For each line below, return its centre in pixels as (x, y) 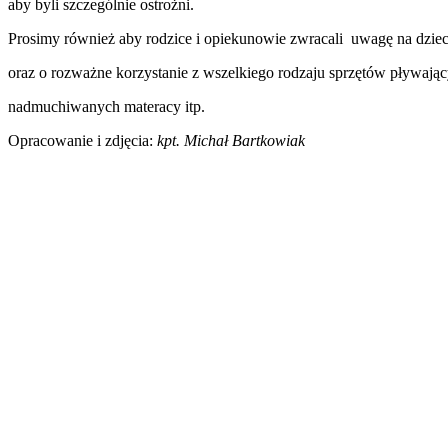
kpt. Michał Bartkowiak (231, 141)
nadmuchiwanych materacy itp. (106, 107)
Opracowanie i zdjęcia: (82, 141)
